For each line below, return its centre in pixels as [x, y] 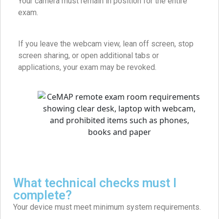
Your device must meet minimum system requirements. [107, 207]
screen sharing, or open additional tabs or [88, 56]
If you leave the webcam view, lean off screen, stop [106, 44]
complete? [43, 196]
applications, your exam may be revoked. [87, 67]
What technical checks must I [95, 183]
